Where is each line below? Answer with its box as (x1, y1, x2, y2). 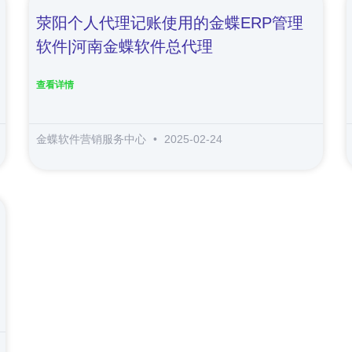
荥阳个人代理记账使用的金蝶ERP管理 (36, 14, 304, 31)
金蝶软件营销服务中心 (36, 133, 150, 145)
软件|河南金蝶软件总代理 (36, 38, 214, 55)
